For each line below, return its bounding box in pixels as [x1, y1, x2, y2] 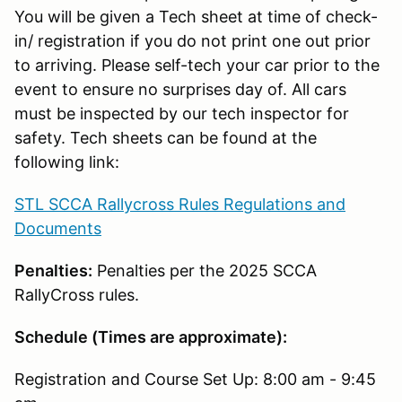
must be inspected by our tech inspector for [14, 103, 349, 123]
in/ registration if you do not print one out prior [14, 31, 371, 50]
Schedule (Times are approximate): [14, 327, 287, 346]
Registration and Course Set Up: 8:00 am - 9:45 [14, 369, 376, 389]
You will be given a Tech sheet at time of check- [14, 6, 378, 26]
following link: [14, 152, 119, 171]
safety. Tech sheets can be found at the [14, 127, 317, 147]
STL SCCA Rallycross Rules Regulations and [14, 194, 345, 214]
